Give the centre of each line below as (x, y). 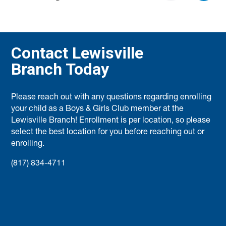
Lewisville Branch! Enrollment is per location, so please (111, 121)
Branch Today (60, 69)
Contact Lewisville (77, 53)
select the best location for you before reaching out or (108, 132)
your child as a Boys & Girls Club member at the (98, 109)
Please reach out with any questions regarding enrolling (111, 98)
